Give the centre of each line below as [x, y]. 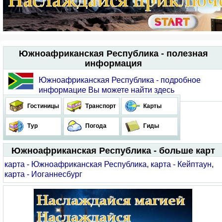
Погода [95, 126]
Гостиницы [42, 106]
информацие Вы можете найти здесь [107, 90]
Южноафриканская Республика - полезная [113, 54]
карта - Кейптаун [181, 164]
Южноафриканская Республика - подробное [120, 80]
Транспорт [100, 106]
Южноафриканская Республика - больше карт [113, 151]
